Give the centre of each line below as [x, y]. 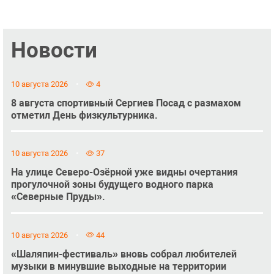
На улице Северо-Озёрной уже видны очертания [124, 172]
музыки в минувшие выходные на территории [118, 266]
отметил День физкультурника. [84, 115]
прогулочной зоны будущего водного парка [112, 185]
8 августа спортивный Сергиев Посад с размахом [126, 103]
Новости [54, 50]
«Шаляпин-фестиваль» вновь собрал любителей [124, 254]
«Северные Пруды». [58, 197]
